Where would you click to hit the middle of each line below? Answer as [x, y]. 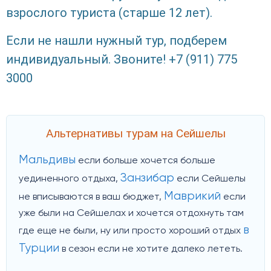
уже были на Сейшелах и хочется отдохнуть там [131, 214]
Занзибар [147, 178]
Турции [39, 249]
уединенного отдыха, [70, 179]
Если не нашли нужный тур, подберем [116, 41]
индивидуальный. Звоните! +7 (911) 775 [122, 60]
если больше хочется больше [145, 161]
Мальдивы [47, 160]
